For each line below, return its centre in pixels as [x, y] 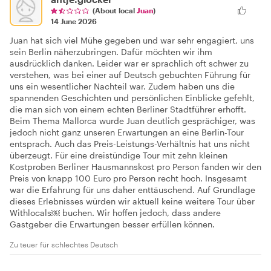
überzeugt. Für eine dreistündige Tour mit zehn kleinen [119, 155]
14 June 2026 [74, 21]
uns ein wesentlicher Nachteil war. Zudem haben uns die [122, 86]
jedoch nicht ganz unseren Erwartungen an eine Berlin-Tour [127, 132]
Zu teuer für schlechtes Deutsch [64, 244]
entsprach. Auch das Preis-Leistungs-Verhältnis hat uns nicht [130, 143]
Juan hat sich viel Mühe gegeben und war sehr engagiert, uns [132, 40]
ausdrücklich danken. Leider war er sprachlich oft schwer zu [129, 63]
